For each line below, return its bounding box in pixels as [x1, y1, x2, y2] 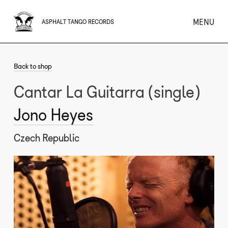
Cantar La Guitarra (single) [14, 82, 206, 102]
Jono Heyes [14, 105, 94, 125]
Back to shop [14, 62, 52, 71]
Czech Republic [14, 132, 80, 144]
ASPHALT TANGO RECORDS [42, 18, 115, 25]
